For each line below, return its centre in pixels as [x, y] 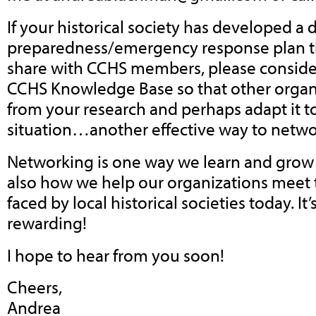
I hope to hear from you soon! [116, 255]
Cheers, [35, 287]
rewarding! [47, 222]
